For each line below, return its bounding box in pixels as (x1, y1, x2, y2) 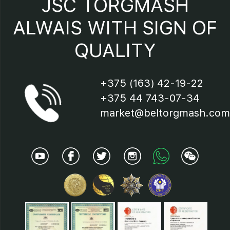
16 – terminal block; (53, 12, 128, 22)
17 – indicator (53, 43, 104, 53)
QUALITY (74, 39, 156, 62)
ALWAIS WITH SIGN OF (13, 16, 217, 39)
